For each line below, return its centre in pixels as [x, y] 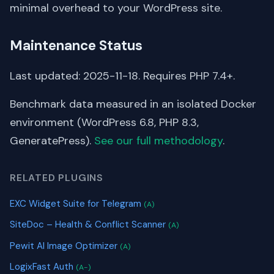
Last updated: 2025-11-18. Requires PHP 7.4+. [122, 76]
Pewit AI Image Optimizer [65, 246]
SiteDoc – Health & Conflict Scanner [89, 225]
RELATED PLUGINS [57, 177]
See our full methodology [158, 140]
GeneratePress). [52, 140]
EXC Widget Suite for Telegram [77, 203]
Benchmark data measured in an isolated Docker [133, 104]
